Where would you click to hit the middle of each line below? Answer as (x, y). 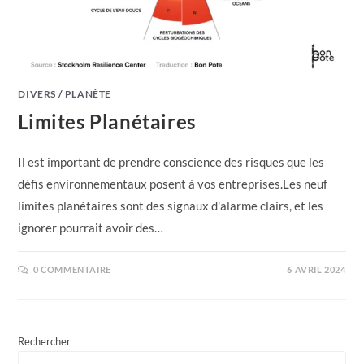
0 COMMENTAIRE (72, 270)
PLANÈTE (88, 94)
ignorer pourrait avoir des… (91, 228)
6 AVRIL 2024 (316, 270)
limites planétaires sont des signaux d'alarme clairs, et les (171, 206)
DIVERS (37, 94)
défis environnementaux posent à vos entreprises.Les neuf (173, 184)
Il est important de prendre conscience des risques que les (171, 162)
